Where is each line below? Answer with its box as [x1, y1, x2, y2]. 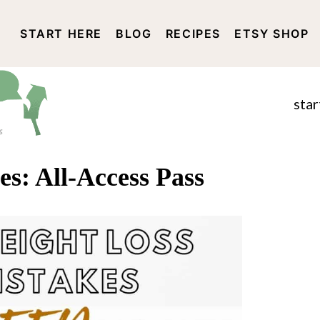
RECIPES [165, 26, 221, 41]
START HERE [20, 26, 103, 41]
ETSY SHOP [234, 26, 309, 41]
